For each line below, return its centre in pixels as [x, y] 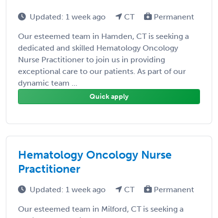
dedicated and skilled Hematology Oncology [98, 48]
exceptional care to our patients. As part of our [102, 71]
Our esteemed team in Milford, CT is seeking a [101, 209]
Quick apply [109, 96]
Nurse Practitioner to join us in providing [91, 59]
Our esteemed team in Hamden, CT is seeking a [103, 36]
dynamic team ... [48, 83]
